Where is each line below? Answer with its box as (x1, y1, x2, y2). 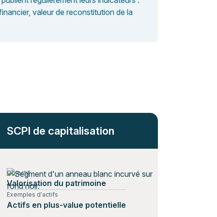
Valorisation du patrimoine (7, 178, 106, 188)
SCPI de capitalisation (7, 124, 114, 137)
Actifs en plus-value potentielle (7, 200, 126, 210)
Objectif (7, 169, 30, 176)
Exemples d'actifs (7, 191, 58, 198)
